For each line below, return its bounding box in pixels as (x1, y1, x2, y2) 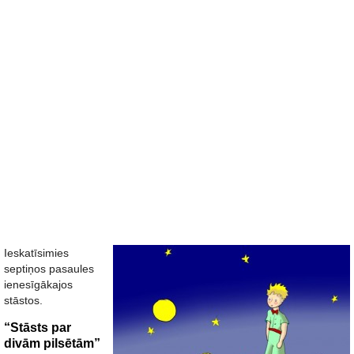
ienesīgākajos (4, 278, 73, 291)
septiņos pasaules (4, 262, 94, 275)
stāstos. (4, 294, 43, 307)
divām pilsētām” (4, 337, 100, 350)
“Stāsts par (4, 321, 71, 334)
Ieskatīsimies (4, 247, 69, 259)
